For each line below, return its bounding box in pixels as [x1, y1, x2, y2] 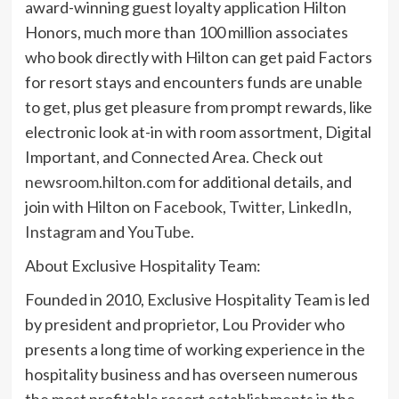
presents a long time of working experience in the [24, 338, 365, 359]
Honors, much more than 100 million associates [24, 21, 348, 42]
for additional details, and [175, 171, 352, 191]
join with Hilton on [24, 196, 153, 216]
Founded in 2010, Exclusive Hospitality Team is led [24, 289, 370, 309]
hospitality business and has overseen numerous [24, 363, 358, 384]
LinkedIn [287, 196, 348, 216]
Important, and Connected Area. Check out [24, 146, 323, 167]
